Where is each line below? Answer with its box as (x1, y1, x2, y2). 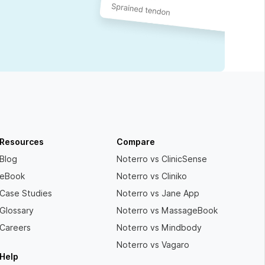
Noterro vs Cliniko (117, 172, 188, 182)
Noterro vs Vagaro (117, 240, 190, 250)
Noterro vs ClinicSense (117, 154, 208, 164)
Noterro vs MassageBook (117, 206, 218, 216)
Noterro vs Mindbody (117, 223, 202, 233)
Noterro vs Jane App (117, 189, 200, 199)
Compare (117, 137, 156, 147)
